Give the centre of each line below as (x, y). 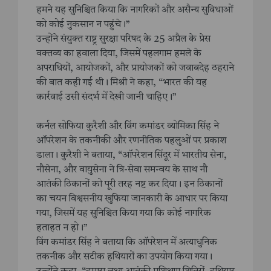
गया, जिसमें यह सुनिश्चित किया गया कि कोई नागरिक (124, 214)
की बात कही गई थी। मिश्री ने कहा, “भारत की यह (122, 83)
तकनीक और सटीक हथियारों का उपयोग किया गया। (124, 257)
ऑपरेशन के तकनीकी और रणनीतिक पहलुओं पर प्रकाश (131, 141)
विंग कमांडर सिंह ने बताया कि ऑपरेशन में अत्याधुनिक (127, 243)
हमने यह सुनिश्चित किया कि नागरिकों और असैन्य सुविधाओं (135, 11)
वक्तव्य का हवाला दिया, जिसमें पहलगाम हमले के (119, 54)
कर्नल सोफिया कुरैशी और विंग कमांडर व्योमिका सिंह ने (128, 127)
